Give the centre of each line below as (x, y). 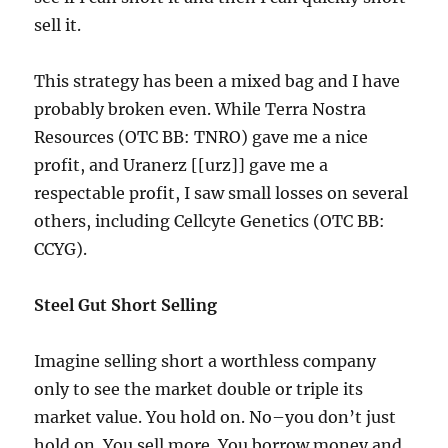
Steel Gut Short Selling (126, 305)
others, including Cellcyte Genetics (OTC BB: (210, 221)
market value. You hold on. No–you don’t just (215, 417)
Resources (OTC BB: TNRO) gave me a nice (201, 137)
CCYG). (61, 249)
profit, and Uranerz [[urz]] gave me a (181, 165)
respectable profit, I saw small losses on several (221, 193)
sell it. (58, 25)
